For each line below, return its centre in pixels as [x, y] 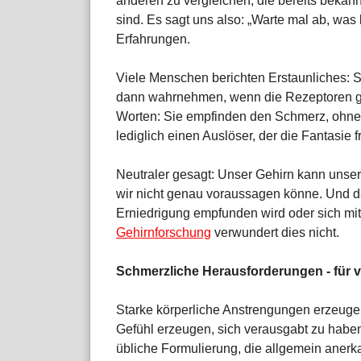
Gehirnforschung [164, 233]
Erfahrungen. [153, 39]
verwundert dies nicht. [275, 233]
